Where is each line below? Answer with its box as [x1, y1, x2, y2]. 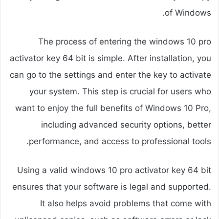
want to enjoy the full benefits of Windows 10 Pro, [15, 103, 211, 113]
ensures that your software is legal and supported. [12, 182, 211, 192]
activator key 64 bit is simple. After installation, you [10, 53, 211, 64]
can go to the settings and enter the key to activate [10, 70, 211, 80]
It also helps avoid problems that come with [40, 198, 211, 209]
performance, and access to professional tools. [29, 136, 211, 147]
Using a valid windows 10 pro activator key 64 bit [17, 165, 211, 175]
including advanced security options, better [41, 120, 211, 130]
